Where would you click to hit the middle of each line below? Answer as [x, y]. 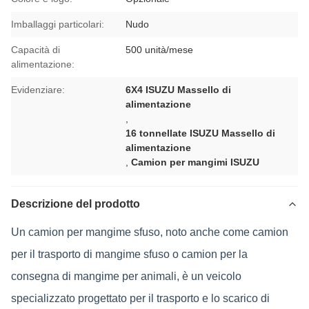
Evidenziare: [38, 90]
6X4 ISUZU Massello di [179, 90]
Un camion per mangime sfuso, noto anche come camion [150, 232]
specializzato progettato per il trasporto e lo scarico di [140, 298]
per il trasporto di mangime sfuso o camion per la [129, 254]
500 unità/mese [160, 50]
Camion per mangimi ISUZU [196, 162]
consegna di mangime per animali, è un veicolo [126, 276]
